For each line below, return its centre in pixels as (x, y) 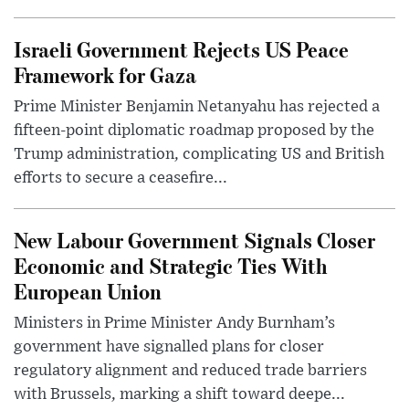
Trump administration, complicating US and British (199, 154)
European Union (88, 290)
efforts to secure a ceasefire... (121, 178)
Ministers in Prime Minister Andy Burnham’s (174, 323)
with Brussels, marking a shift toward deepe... (179, 394)
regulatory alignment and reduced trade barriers (190, 370)
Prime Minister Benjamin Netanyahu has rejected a (197, 106)
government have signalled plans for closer (169, 346)
